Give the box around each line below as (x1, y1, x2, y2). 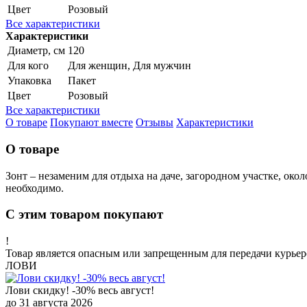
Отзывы (136, 116, 173, 129)
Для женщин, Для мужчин (68, 60, 191, 72)
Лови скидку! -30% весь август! (5, 284, 154, 297)
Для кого (8, 60, 49, 72)
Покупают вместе (50, 116, 133, 129)
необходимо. (5, 182, 66, 194)
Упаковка (8, 75, 51, 87)
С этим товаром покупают (5, 207, 163, 222)
